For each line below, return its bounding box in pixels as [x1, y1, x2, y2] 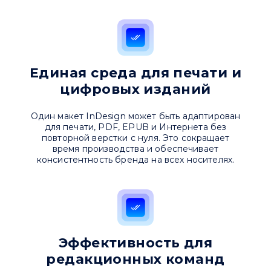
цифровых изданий [60, 81, 211, 98]
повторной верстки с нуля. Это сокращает [41, 132, 230, 144]
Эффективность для [58, 235, 213, 252]
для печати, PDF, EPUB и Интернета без [44, 122, 227, 133]
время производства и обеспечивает [52, 143, 219, 155]
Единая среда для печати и [30, 65, 241, 82]
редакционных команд [46, 251, 225, 268]
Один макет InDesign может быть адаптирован [30, 111, 241, 122]
